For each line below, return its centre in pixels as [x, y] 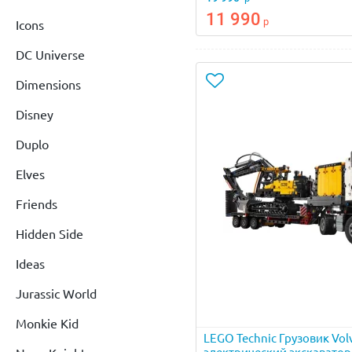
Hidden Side [49, 234]
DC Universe [50, 55]
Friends [37, 204]
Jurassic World [56, 293]
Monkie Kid [47, 323]
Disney [35, 114]
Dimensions [48, 84]
